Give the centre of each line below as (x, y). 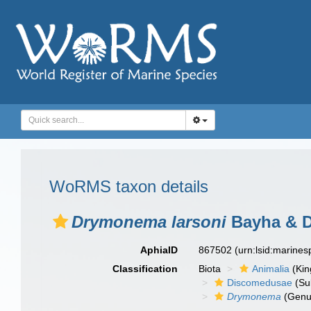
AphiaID (159, 250)
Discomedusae (260, 283)
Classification (145, 269)
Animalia (271, 269)
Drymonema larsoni (149, 222)
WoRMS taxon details (129, 186)
